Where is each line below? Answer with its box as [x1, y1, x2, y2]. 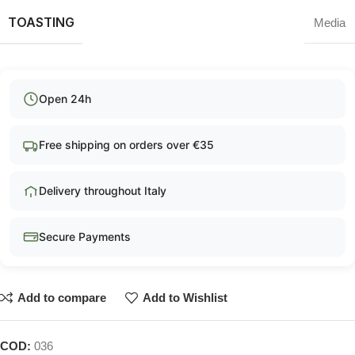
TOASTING [8, 13, 74, 30]
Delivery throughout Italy [39, 184, 166, 197]
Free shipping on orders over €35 [39, 138, 214, 151]
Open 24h [39, 92, 91, 105]
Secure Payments [39, 230, 131, 243]
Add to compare [17, 291, 106, 304]
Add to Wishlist [142, 291, 227, 304]
